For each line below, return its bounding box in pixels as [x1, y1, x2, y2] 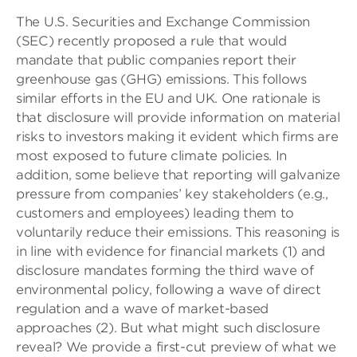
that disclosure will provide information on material [16, 110, 340, 125]
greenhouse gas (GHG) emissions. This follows [16, 72, 307, 87]
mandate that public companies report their [16, 53, 296, 68]
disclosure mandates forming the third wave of [16, 263, 314, 278]
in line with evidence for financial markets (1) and [16, 244, 325, 259]
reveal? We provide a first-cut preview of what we [16, 339, 336, 355]
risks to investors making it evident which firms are [16, 129, 339, 144]
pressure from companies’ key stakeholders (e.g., [16, 186, 328, 202]
